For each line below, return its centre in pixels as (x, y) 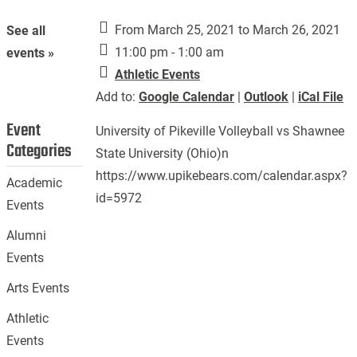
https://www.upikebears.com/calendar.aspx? (222, 176)
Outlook (267, 97)
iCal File (321, 97)
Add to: (118, 97)
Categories (39, 152)
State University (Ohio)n (163, 153)
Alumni (27, 236)
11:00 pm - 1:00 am (168, 52)
